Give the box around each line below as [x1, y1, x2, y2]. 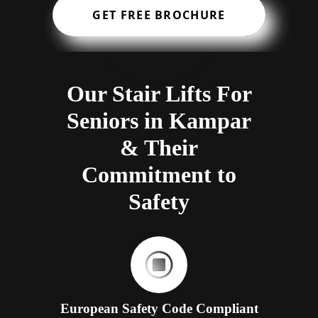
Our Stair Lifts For [66, 81, 252, 107]
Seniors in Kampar [67, 108, 251, 134]
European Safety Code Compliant [60, 301, 258, 317]
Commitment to [82, 162, 236, 188]
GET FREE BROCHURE [92, 7, 226, 23]
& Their [120, 135, 198, 161]
